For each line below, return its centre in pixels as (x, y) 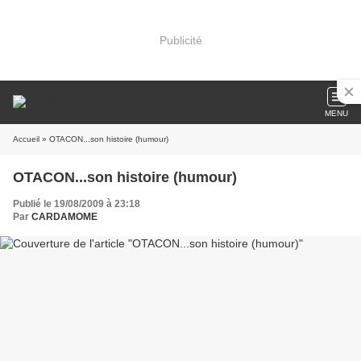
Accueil (26, 139)
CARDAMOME (64, 217)
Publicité (180, 40)
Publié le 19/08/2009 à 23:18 (77, 204)
